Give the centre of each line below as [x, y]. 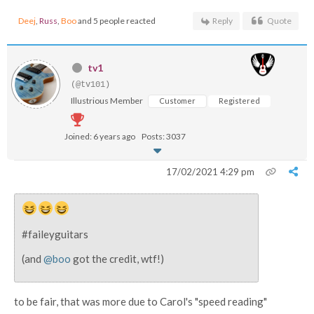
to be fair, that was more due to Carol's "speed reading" [141, 301]
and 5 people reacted [116, 21]
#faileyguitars [55, 234]
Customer [177, 101]
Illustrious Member [107, 101]
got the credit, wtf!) [117, 259]
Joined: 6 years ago [100, 136]
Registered [239, 101]
